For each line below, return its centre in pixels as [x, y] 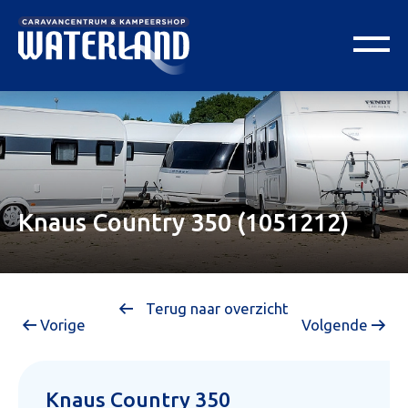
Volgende [337, 325]
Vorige [61, 325]
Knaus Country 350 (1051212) [184, 222]
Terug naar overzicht [215, 309]
